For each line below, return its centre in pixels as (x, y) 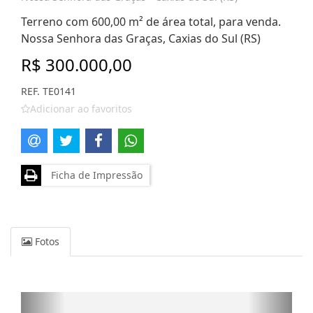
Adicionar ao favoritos (81, 109)
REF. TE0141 (49, 91)
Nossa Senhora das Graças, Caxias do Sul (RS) (141, 38)
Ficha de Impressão (94, 175)
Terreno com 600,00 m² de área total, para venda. (151, 22)
